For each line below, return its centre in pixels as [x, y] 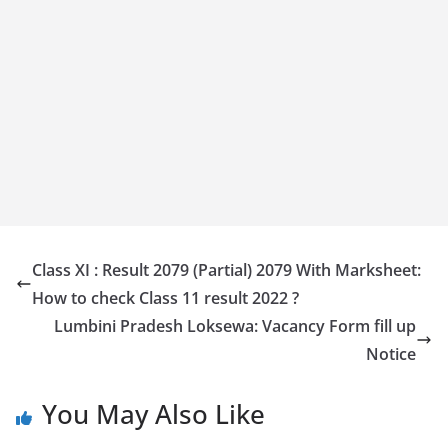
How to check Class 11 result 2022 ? [165, 298]
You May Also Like [153, 414]
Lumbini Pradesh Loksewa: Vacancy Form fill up [235, 326]
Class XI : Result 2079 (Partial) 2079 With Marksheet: [226, 270]
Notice [391, 354]
